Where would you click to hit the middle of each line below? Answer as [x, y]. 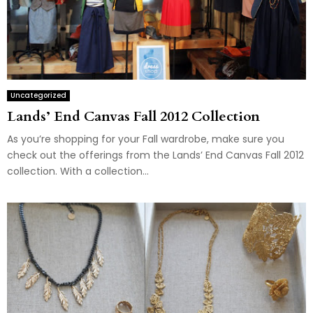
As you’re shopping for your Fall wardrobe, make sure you [146, 139]
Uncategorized [38, 96]
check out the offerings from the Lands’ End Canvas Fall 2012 [155, 155]
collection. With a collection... [78, 172]
